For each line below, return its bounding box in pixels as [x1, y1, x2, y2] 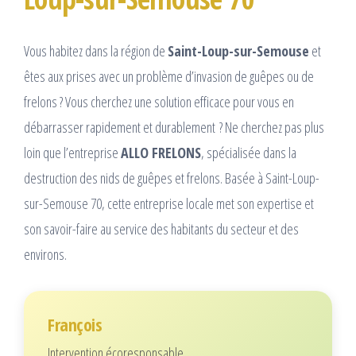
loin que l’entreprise [24, 143, 121, 163]
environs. [24, 245, 67, 265]
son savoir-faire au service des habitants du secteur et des [24, 219, 299, 239]
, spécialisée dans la [201, 143, 296, 163]
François [48, 312, 103, 337]
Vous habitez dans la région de [24, 41, 168, 61]
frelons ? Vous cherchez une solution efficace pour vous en [24, 92, 294, 112]
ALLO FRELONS [121, 143, 201, 163]
